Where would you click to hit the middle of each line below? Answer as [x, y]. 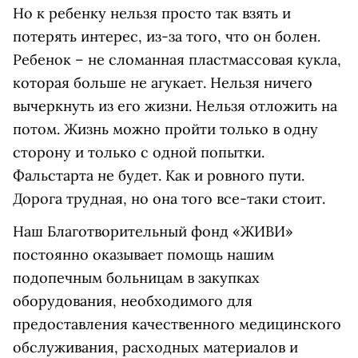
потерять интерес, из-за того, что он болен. [167, 36]
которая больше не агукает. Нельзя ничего [163, 83]
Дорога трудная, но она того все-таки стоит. [169, 199]
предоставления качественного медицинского [177, 324]
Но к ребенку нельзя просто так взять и [152, 13]
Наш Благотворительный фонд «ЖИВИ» [153, 231]
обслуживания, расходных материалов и [155, 347]
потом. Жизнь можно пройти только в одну [165, 129]
